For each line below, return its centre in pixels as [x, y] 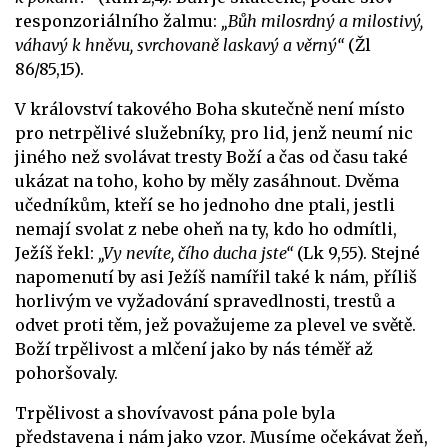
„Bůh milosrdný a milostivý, [322, 21]
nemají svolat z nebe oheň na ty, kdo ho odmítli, [206, 229]
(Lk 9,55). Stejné [356, 253]
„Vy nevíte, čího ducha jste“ [195, 253]
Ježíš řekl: [56, 253]
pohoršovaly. [66, 373]
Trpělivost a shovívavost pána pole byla [175, 413]
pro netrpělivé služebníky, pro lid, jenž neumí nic [214, 133]
